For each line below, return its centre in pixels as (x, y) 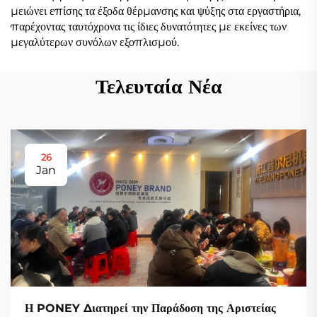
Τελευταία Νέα (158, 86)
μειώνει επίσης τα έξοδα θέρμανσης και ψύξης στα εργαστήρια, (156, 11)
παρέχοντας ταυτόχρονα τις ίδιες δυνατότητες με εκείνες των (149, 27)
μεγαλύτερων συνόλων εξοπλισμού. (95, 42)
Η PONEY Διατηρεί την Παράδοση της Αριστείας (150, 308)
